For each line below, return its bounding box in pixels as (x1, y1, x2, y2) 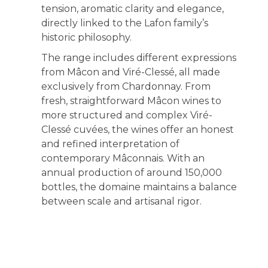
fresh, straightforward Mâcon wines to (41, 95, 221, 106)
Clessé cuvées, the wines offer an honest (41, 124, 234, 135)
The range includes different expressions (41, 52, 236, 63)
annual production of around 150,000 (41, 167, 222, 178)
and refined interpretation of (41, 138, 179, 150)
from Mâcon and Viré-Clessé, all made (41, 66, 220, 78)
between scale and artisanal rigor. (41, 196, 202, 207)
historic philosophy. (41, 32, 132, 43)
